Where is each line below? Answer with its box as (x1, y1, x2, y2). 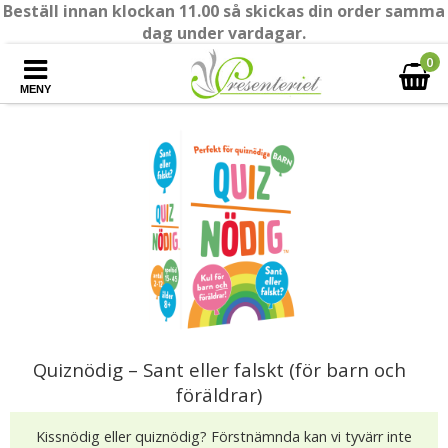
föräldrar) (176, 382, 262, 407)
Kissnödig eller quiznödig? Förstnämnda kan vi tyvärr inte (36, 427, 412, 446)
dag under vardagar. (142, 22, 306, 44)
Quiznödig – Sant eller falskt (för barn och (32, 357, 406, 382)
